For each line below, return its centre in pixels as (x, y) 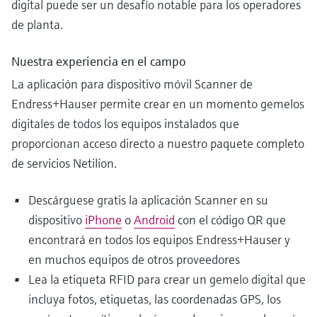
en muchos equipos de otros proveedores (134, 260)
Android (154, 220)
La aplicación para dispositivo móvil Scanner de (132, 84)
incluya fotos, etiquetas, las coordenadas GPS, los (155, 299)
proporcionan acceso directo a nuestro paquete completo (158, 144)
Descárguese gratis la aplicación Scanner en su (148, 200)
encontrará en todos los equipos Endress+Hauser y (159, 240)
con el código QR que (230, 220)
